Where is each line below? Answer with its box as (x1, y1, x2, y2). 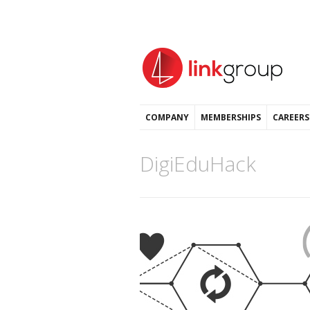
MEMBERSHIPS (201, 111, 261, 123)
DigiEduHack (140, 149, 256, 178)
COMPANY (145, 111, 189, 123)
